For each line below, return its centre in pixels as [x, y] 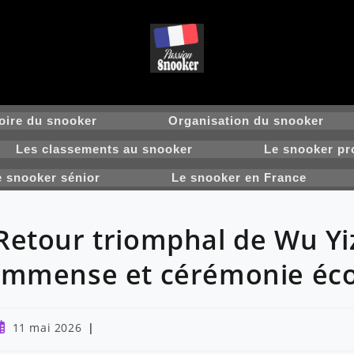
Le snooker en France [239, 177]
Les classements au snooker [104, 149]
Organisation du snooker [246, 121]
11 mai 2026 [47, 328]
